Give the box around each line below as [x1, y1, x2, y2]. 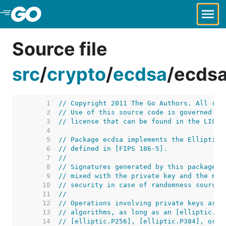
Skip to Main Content [20, 9, 102, 19]
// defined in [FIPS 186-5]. [59, 145, 167, 152]
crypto [47, 63, 106, 85]
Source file [12, 38, 107, 60]
